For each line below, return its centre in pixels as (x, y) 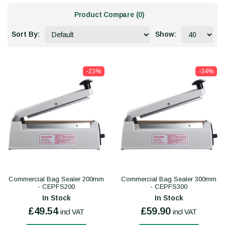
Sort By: (26, 34)
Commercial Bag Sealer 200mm (56, 179)
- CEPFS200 (56, 187)
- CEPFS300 (169, 187)
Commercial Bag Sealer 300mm (169, 179)
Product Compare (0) (109, 15)
